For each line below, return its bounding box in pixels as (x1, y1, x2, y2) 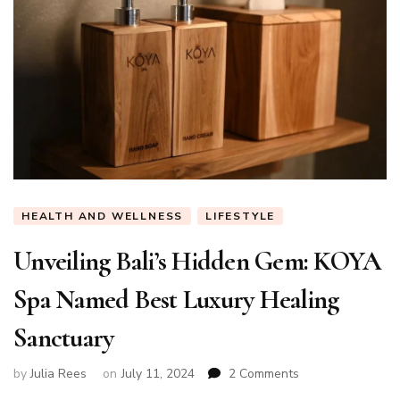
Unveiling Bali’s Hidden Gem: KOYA (13, 245, 381, 279)
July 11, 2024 (121, 364, 195, 382)
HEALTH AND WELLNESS (21, 209, 184, 224)
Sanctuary (13, 321, 114, 355)
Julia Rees (30, 364, 87, 382)
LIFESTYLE (205, 209, 276, 224)
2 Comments (229, 364, 299, 382)
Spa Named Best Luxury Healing (13, 283, 339, 317)
